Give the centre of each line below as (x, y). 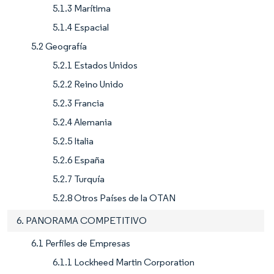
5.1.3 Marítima (82, 8)
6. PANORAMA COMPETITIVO (82, 220)
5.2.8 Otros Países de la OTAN (114, 198)
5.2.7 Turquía (79, 179)
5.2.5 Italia (73, 141)
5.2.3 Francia (78, 103)
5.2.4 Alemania (82, 122)
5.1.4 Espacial (81, 27)
